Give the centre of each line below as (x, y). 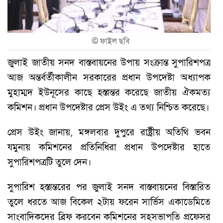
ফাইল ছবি (115, 41)
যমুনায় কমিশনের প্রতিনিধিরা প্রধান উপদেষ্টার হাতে (109, 147)
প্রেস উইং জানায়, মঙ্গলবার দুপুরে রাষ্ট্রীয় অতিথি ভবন (109, 132)
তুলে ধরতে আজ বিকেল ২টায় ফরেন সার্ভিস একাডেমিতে (109, 202)
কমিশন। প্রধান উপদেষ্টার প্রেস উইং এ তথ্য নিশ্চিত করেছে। (108, 107)
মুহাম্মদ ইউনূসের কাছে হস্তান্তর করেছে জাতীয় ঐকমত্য (109, 92)
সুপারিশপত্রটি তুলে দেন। (49, 162)
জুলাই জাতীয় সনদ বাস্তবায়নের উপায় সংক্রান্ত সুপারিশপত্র (109, 62)
